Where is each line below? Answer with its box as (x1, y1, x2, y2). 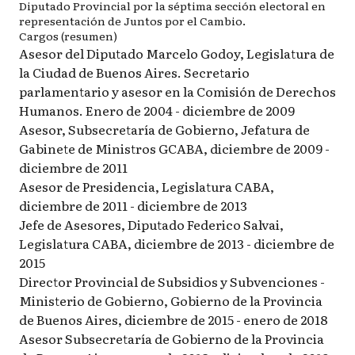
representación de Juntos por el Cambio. (19, 13, 246, 29)
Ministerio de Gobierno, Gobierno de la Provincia (19, 291, 323, 310)
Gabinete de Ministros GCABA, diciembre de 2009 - (19, 139, 330, 158)
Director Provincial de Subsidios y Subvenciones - (19, 272, 325, 291)
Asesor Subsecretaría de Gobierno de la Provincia (19, 329, 324, 348)
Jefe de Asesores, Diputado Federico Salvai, (19, 215, 284, 234)
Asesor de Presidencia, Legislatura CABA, (19, 177, 274, 196)
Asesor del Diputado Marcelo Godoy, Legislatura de (19, 44, 334, 63)
